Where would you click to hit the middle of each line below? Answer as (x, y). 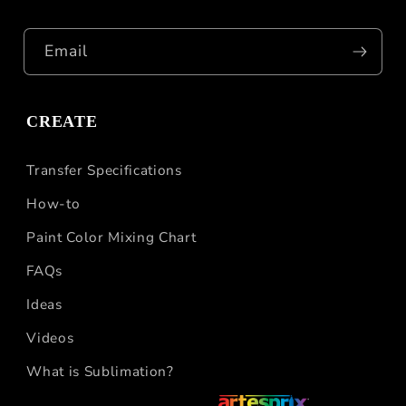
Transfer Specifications (104, 169)
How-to (53, 203)
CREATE (62, 121)
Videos (50, 337)
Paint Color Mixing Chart (111, 237)
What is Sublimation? (100, 371)
